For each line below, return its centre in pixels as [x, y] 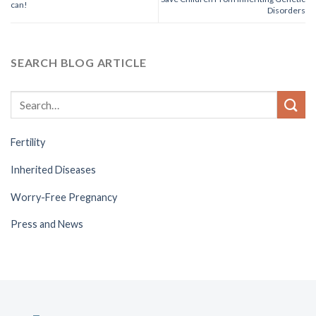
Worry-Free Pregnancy [64, 197]
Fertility [28, 142]
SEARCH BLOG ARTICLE [79, 62]
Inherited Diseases [53, 169]
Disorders [286, 11]
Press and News [47, 224]
